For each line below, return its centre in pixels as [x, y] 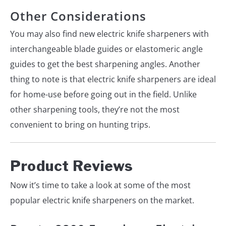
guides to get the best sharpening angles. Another [105, 64]
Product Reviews [72, 166]
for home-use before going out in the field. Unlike [103, 94]
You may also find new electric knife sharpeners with [109, 34]
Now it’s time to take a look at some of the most [100, 185]
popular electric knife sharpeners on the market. [102, 200]
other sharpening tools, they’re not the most [95, 109]
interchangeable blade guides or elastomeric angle [106, 49]
